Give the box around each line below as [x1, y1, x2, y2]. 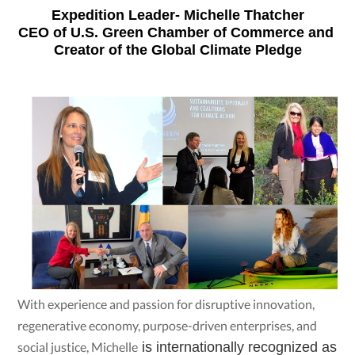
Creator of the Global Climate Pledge [53, 42, 302, 59]
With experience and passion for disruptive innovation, [17, 296, 315, 311]
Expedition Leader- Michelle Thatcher [51, 7, 304, 24]
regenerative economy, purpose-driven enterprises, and [17, 317, 318, 333]
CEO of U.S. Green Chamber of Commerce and [17, 25, 334, 41]
